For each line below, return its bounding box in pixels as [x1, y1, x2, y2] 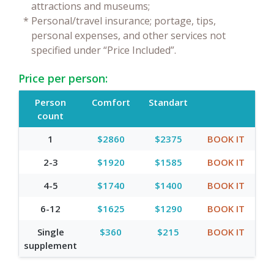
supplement [24, 239, 77, 251]
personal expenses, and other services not [31, 28, 226, 42]
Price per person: [18, 70, 108, 86]
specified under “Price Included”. [31, 43, 176, 57]
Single [37, 225, 64, 238]
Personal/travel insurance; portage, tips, [31, 13, 216, 28]
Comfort [91, 95, 130, 108]
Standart [149, 95, 188, 108]
